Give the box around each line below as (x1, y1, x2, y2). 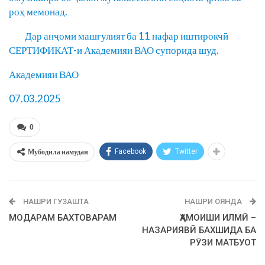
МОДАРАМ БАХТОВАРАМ (9, 212, 117, 224)
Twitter (175, 147, 198, 156)
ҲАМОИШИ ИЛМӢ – (180, 212, 256, 224)
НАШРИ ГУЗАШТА (21, 197, 89, 206)
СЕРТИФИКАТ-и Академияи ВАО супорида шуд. (9, 44, 219, 57)
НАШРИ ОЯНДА (185, 197, 244, 206)
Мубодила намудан (28, 147, 88, 157)
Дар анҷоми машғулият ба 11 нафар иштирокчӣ (9, 30, 228, 43)
